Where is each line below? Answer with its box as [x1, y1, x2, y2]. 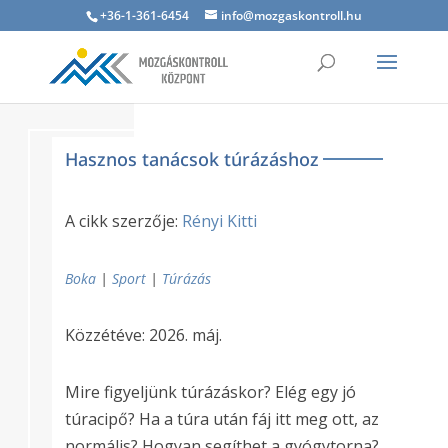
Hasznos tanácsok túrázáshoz [64, 146, 319, 171]
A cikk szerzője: [64, 209, 182, 232]
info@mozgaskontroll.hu [220, 7, 362, 24]
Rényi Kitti [181, 209, 257, 232]
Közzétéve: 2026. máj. [64, 323, 222, 346]
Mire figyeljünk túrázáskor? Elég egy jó [64, 380, 356, 403]
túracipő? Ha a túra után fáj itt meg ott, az [64, 407, 379, 430]
